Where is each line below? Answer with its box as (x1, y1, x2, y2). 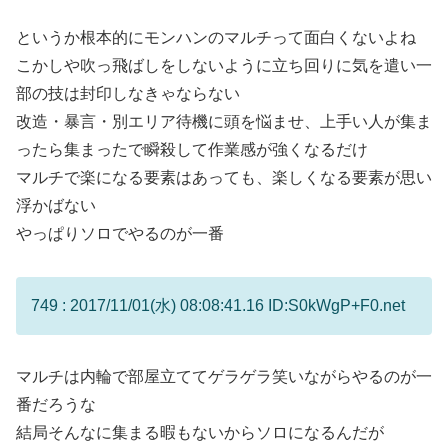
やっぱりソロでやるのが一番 (16, 224, 224, 242)
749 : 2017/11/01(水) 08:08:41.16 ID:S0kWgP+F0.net (31, 296, 405, 314)
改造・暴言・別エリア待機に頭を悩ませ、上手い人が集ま (16, 112, 432, 130)
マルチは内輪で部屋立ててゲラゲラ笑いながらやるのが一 (16, 368, 432, 386)
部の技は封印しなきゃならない (16, 84, 240, 102)
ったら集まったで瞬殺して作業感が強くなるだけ (16, 140, 368, 158)
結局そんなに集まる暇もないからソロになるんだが (16, 424, 384, 442)
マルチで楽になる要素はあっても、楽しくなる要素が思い (16, 168, 432, 186)
